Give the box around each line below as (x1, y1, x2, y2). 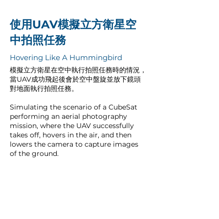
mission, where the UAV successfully (10, 121, 134, 130)
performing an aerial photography (10, 112, 127, 121)
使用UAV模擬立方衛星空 (10, 18, 136, 31)
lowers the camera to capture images (10, 140, 138, 149)
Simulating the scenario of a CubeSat (10, 103, 137, 111)
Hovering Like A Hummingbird (10, 53, 122, 62)
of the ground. (10, 149, 59, 158)
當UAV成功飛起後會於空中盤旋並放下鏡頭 (10, 75, 141, 84)
